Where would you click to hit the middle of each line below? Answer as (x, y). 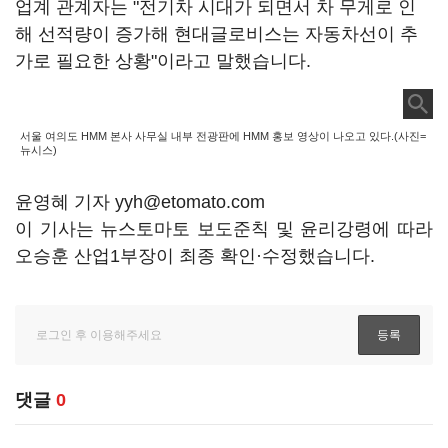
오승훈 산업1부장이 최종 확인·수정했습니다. (195, 256)
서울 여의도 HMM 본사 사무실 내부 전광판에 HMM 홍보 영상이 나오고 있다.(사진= (223, 136)
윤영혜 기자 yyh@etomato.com (140, 202)
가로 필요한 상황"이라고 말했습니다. (165, 61)
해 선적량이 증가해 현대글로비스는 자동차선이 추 (216, 34)
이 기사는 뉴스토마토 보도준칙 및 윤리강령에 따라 (224, 229)
